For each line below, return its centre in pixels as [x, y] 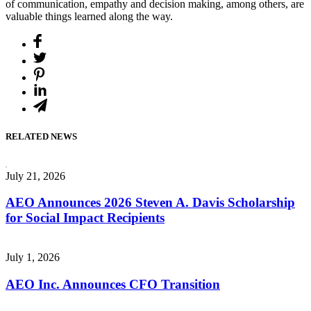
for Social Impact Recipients [85, 218]
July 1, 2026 [33, 258]
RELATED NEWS [41, 136]
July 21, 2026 [35, 176]
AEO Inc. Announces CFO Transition [113, 284]
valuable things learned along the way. [89, 17]
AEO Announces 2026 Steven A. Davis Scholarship [150, 203]
